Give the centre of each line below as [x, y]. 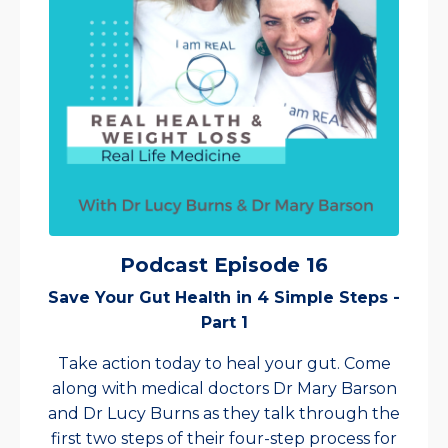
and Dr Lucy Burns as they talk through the [224, 414]
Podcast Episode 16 [224, 265]
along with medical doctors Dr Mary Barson [224, 389]
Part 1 [224, 323]
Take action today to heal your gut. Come [224, 364]
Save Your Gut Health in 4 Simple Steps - [224, 298]
